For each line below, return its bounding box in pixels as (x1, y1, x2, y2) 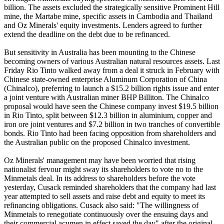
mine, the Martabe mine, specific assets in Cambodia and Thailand (4, 12, 212, 20)
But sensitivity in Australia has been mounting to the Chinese (4, 48, 195, 56)
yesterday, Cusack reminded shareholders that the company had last (4, 183, 216, 191)
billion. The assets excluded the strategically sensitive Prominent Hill (4, 3, 219, 11)
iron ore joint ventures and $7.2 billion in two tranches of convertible (4, 120, 220, 128)
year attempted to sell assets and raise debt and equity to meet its (4, 192, 205, 200)
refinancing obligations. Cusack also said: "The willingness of (4, 201, 198, 209)
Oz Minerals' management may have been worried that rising (4, 156, 195, 164)
